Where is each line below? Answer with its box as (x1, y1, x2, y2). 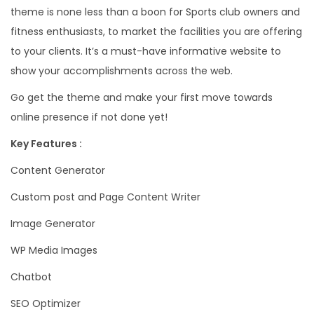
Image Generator (11, 217, 95, 231)
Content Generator (11, 163, 105, 178)
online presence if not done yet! (11, 110, 168, 125)
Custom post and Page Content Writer (11, 190, 200, 205)
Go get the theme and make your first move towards (11, 90, 273, 105)
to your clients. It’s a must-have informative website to (11, 44, 281, 59)
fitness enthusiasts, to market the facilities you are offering (11, 25, 302, 39)
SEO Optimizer (11, 296, 81, 311)
